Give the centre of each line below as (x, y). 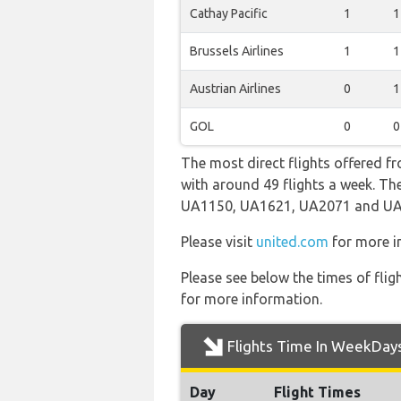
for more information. (252, 299)
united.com (292, 242)
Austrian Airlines (235, 89)
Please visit (218, 242)
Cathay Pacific (229, 13)
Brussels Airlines (237, 51)
